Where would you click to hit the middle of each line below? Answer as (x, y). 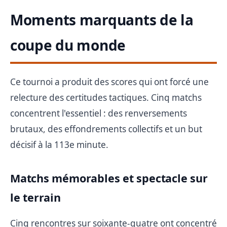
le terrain (35, 197)
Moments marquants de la (102, 20)
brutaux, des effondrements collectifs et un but (106, 129)
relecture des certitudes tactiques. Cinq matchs (106, 97)
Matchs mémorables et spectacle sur (109, 178)
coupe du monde (68, 45)
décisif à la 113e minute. (59, 144)
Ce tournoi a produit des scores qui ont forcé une (109, 82)
